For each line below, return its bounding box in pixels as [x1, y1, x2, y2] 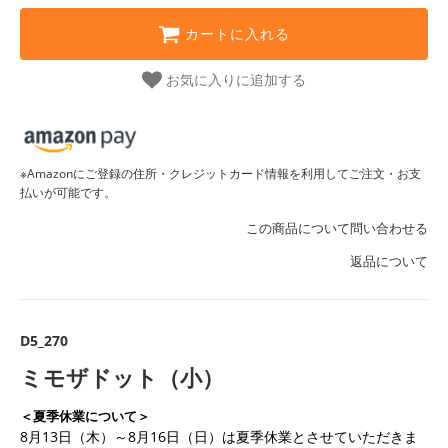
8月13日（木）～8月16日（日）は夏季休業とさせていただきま [20, 426, 418, 446]
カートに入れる [185, 25, 290, 44]
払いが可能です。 [20, 183, 116, 201]
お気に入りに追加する [166, 72, 306, 89]
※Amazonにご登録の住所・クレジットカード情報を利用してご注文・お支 [20, 164, 421, 182]
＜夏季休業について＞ [20, 406, 150, 425]
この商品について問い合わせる [246, 219, 428, 238]
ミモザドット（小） [20, 361, 224, 392]
